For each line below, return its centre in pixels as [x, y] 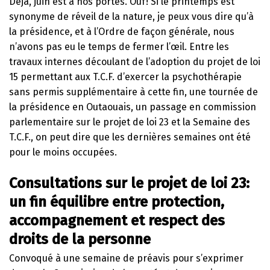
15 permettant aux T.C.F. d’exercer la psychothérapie [125, 77]
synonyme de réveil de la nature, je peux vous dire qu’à [131, 16]
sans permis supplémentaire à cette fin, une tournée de [133, 92]
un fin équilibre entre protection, [117, 202]
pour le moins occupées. [63, 152]
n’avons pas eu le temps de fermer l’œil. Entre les [119, 46]
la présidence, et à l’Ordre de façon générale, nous [122, 31]
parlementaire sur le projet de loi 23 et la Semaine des [130, 122]
